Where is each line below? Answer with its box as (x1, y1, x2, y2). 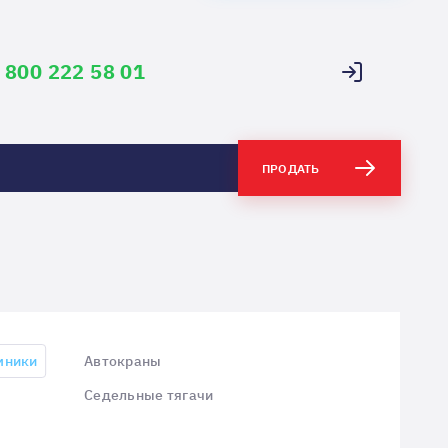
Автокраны (84, 352, 162, 370)
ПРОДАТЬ (262, 160, 320, 176)
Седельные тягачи (84, 386, 214, 404)
